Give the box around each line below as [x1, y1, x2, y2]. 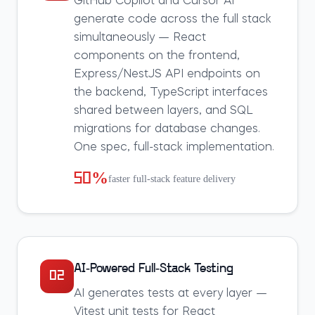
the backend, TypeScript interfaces [74, 87, 268, 98]
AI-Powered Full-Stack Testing [74, 262, 233, 276]
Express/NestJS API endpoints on [74, 69, 260, 80]
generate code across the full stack [74, 14, 271, 25]
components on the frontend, [74, 51, 240, 62]
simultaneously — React [74, 32, 206, 44]
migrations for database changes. [74, 124, 260, 135]
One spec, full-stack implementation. [74, 142, 274, 153]
